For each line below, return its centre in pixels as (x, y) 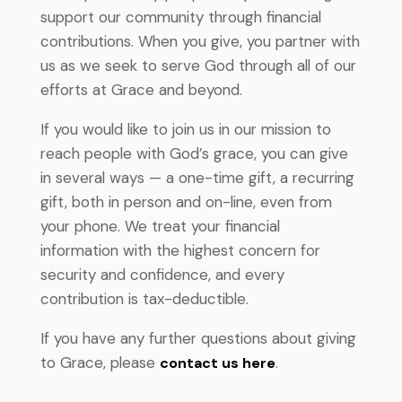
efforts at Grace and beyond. (141, 90)
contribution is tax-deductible (143, 299)
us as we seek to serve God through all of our (198, 66)
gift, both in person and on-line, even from (186, 202)
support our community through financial (180, 17)
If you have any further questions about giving (198, 338)
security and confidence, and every (162, 275)
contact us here (217, 363)
